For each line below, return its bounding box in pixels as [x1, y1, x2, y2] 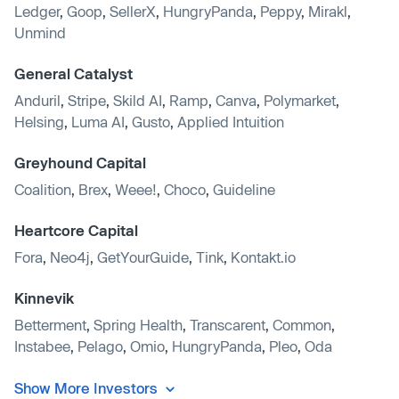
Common [273, 315, 331, 333]
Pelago [77, 337, 123, 354]
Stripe [68, 91, 106, 109]
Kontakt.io [231, 248, 296, 265]
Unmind [14, 23, 66, 41]
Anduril [14, 91, 61, 109]
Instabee [14, 337, 70, 354]
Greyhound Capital [14, 153, 146, 171]
